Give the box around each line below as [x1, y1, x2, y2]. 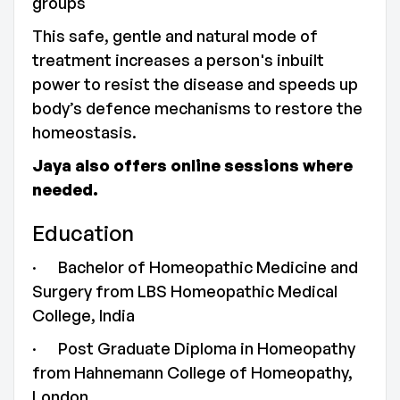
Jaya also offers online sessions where [32, 155, 353, 175]
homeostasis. [32, 122, 137, 142]
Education [32, 220, 134, 246]
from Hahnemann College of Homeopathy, [32, 362, 353, 382]
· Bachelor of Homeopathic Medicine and [32, 257, 358, 277]
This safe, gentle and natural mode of [32, 26, 318, 46]
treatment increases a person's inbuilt [32, 50, 324, 70]
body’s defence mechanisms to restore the [32, 98, 362, 118]
